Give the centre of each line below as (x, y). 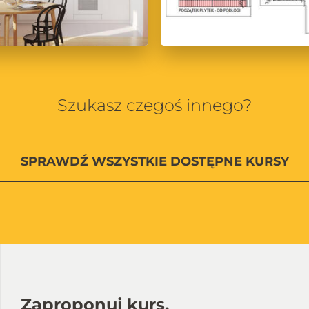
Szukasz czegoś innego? (154, 105)
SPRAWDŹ (56, 161)
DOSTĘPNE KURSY (228, 161)
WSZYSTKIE (129, 161)
